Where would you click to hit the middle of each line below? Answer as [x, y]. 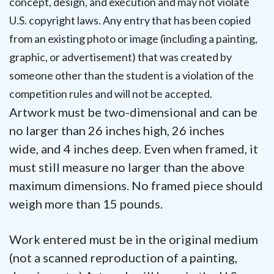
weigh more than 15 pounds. [87, 203]
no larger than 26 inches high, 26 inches [117, 130]
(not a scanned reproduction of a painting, [123, 257]
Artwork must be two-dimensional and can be [133, 112]
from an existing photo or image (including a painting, [133, 38]
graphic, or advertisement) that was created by [120, 57]
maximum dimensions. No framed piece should [136, 185]
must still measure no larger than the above [127, 167]
